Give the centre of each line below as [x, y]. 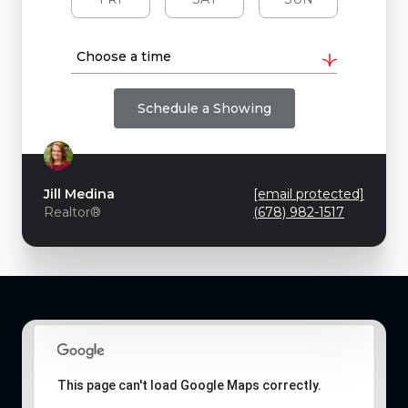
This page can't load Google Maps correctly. [189, 385]
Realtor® [72, 212]
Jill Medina [79, 194]
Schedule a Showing [204, 108]
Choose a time [124, 56]
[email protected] [309, 194]
